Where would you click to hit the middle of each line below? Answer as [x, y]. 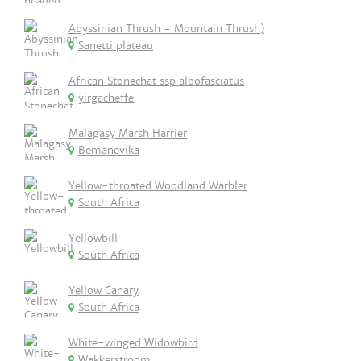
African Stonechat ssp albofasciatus [156, 81]
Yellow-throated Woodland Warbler [158, 186]
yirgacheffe [106, 98]
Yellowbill [93, 238]
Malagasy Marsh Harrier [128, 133]
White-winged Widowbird [133, 343]
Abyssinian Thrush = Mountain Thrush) [166, 29]
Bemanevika [109, 150]
